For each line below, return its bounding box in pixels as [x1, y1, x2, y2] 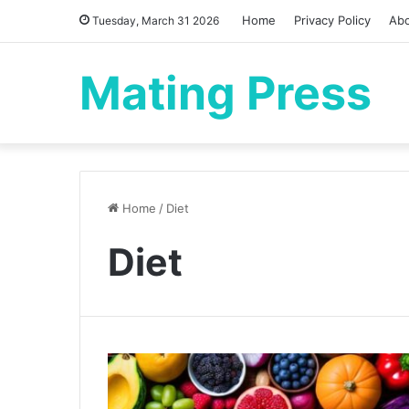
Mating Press [79, 66, 372, 121]
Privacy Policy [294, 13, 371, 27]
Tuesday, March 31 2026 [89, 14, 219, 27]
